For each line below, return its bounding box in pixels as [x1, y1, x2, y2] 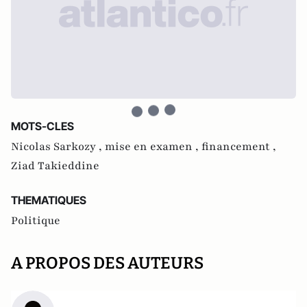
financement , [201, 139, 276, 154]
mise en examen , [105, 139, 201, 154]
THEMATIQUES [11, 193, 86, 207]
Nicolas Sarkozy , [11, 139, 105, 154]
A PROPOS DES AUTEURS [11, 254, 204, 273]
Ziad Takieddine [11, 158, 99, 173]
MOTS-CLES [11, 119, 74, 133]
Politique [11, 213, 60, 228]
